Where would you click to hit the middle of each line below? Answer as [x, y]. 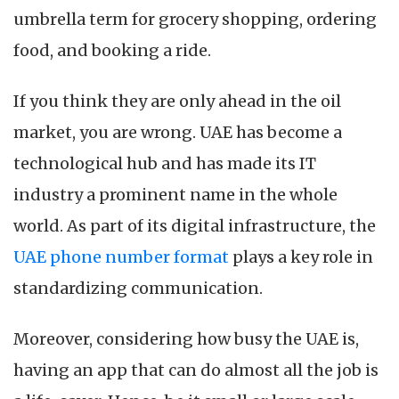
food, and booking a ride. [112, 51]
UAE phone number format [121, 257]
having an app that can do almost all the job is [196, 370]
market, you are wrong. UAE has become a [178, 133]
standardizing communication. [138, 289]
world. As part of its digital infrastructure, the [195, 226]
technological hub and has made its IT [165, 164]
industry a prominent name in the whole [175, 195]
